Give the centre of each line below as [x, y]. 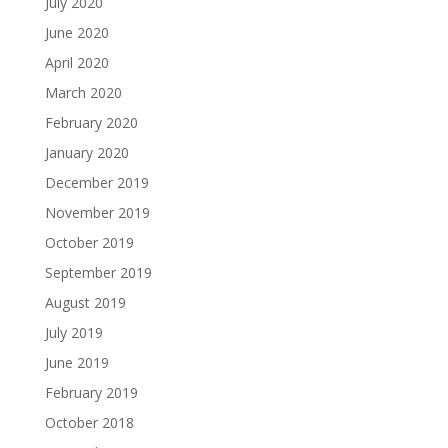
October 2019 [89, 242]
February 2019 [91, 392]
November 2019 [97, 212]
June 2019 [76, 362]
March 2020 [83, 92]
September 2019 [98, 272]
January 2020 [86, 152]
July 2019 [73, 332]
